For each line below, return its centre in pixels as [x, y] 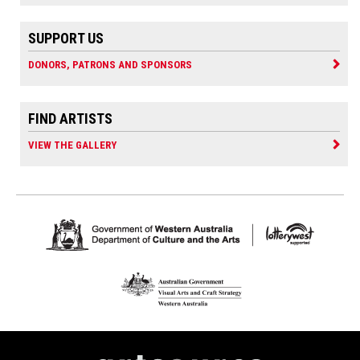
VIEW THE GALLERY [72, 145]
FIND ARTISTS [70, 118]
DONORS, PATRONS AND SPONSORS [110, 64]
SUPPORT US [66, 38]
